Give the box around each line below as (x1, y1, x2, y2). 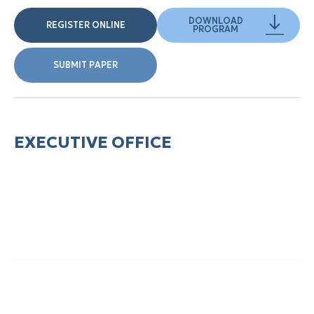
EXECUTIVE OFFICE (14, 131, 172, 152)
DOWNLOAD (188, 15, 243, 26)
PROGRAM (193, 23, 239, 34)
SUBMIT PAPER (53, 59, 118, 70)
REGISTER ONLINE (46, 19, 125, 30)
